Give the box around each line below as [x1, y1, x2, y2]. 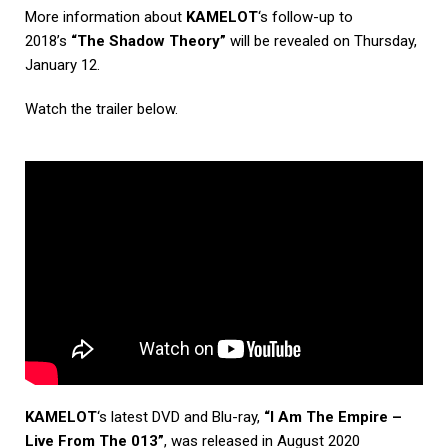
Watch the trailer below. [25, 99, 178, 118]
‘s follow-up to [258, 7, 353, 26]
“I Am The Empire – [264, 407, 402, 426]
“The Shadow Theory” [71, 31, 226, 50]
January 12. [25, 55, 100, 74]
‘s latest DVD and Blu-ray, [97, 407, 264, 426]
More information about [25, 7, 186, 26]
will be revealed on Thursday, [226, 31, 417, 50]
